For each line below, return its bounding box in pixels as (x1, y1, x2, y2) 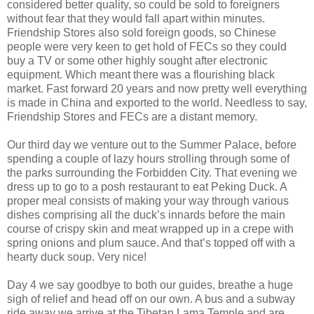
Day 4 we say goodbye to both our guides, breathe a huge (7, 278, 293, 291)
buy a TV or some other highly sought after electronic (7, 54, 268, 67)
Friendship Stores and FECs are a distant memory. (7, 110, 257, 123)
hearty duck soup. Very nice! (7, 250, 146, 263)
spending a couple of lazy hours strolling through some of (7, 152, 289, 165)
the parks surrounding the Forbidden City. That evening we (7, 166, 297, 179)
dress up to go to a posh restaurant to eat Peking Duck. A (7, 180, 287, 193)
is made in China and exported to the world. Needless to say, (7, 96, 307, 109)
